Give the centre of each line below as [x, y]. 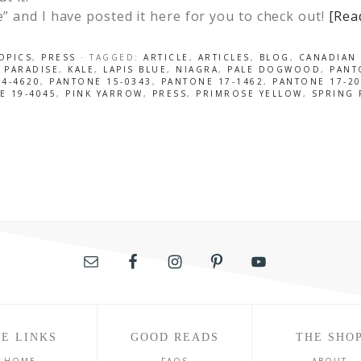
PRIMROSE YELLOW [249, 93]
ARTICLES [224, 57]
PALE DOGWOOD [274, 69]
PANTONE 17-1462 [212, 81]
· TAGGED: [112, 57]
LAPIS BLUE [135, 69]
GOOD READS [174, 337]
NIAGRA [197, 69]
